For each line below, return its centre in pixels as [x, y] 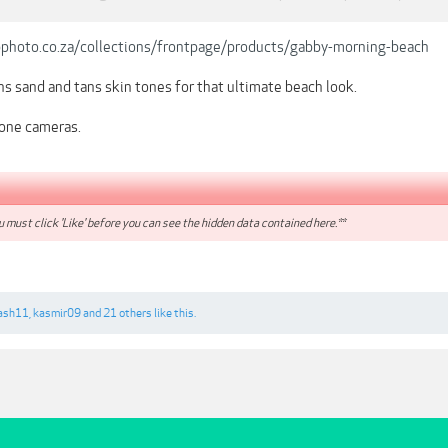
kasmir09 [57, 313]
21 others [127, 313]
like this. [174, 313]
